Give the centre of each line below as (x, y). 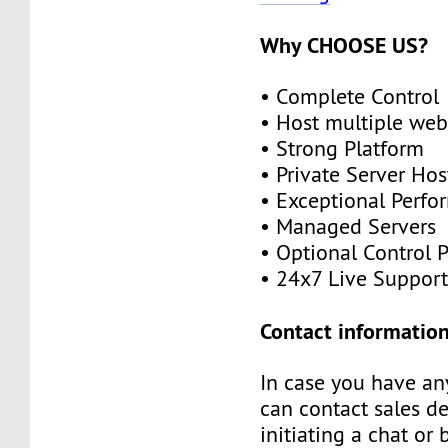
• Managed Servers (348, 226)
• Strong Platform (342, 148)
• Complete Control (350, 96)
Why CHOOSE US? (344, 44)
